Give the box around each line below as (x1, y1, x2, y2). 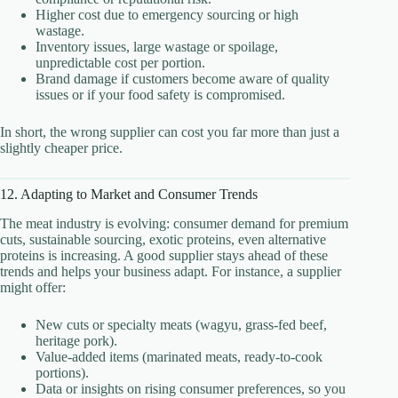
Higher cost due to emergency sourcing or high (36, 6, 298, 22)
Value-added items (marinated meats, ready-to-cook (36, 348, 322, 364)
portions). (36, 364, 89, 380)
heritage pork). (36, 332, 117, 348)
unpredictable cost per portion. (36, 54, 205, 70)
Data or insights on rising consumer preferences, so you (36, 380, 346, 396)
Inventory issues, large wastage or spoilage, (36, 38, 278, 54)
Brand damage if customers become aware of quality (36, 70, 330, 86)
